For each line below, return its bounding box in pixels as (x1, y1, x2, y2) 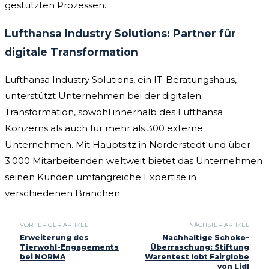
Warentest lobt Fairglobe (144, 252, 249, 262)
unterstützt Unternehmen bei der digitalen (5, 90, 201, 102)
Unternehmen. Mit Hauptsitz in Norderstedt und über (5, 139, 250, 151)
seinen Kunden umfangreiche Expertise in (5, 171, 196, 183)
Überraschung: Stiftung (150, 243, 249, 252)
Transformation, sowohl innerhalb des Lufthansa (5, 106, 223, 118)
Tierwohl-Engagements (20, 243, 119, 252)
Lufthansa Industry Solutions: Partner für (5, 26, 236, 40)
